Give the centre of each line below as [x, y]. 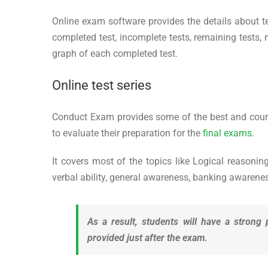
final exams [227, 133]
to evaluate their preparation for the [127, 133]
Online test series [102, 85]
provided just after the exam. [147, 237]
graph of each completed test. [115, 53]
